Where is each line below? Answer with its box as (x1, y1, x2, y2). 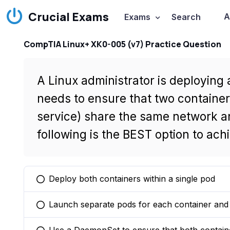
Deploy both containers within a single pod (48, 174, 215, 184)
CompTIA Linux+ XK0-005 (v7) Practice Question (23, 39, 221, 50)
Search (171, 12, 201, 22)
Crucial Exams (28, 9, 109, 25)
